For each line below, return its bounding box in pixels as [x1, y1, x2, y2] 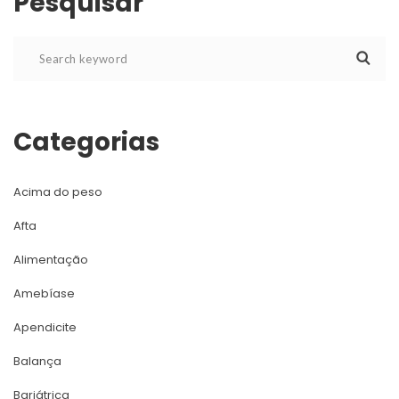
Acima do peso [13, 183, 102, 200]
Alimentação [13, 250, 88, 268]
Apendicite [13, 318, 77, 336]
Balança [13, 352, 61, 370]
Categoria [13, 124, 159, 159]
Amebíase [13, 284, 75, 302]
